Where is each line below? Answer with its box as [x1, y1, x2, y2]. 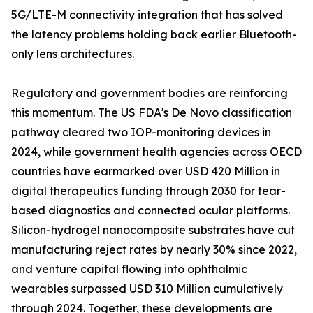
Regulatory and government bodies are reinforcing [11, 86, 288, 101]
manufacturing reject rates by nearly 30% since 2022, [11, 242, 297, 257]
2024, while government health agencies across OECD [11, 145, 302, 159]
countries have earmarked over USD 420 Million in [11, 164, 280, 179]
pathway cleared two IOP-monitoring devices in [11, 125, 271, 140]
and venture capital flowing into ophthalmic [11, 262, 247, 277]
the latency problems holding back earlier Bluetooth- [11, 27, 297, 42]
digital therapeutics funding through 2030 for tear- [11, 184, 286, 198]
